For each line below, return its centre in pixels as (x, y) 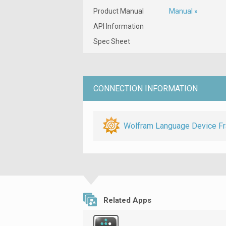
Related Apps (127, 200)
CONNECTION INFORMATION (146, 88)
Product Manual (119, 11)
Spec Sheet (112, 41)
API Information (119, 26)
